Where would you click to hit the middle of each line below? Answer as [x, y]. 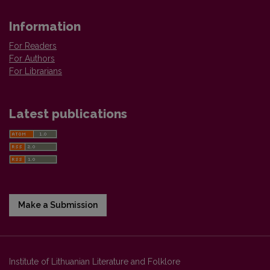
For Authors [32, 58]
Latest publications [68, 114]
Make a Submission [58, 205]
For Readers [33, 46]
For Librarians [36, 71]
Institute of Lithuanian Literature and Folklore [95, 261]
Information [45, 26]
